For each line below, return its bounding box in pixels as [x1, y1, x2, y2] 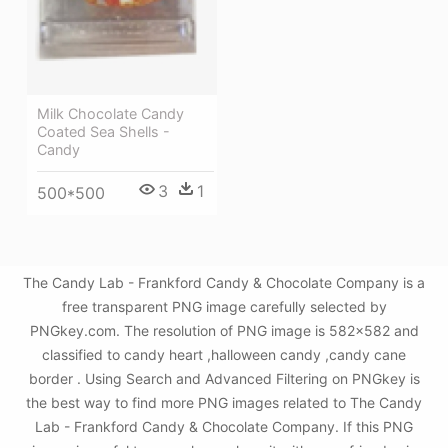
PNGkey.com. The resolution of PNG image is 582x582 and [29, 322, 419, 339]
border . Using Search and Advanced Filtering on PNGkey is [28, 370, 420, 387]
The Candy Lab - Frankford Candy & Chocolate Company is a [23, 274, 425, 291]
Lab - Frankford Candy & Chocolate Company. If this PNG [35, 418, 413, 435]
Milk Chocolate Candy [37, 104, 184, 122]
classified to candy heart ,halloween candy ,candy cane [42, 346, 406, 363]
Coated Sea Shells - [37, 122, 170, 140]
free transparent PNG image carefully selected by [61, 298, 387, 315]
